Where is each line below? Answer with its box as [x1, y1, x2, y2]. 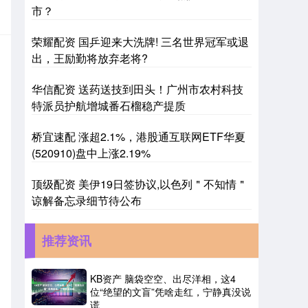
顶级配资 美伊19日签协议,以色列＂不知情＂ [32, 176, 247, 192]
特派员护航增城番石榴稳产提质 [32, 98, 186, 113]
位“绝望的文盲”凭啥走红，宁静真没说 [90, 285, 251, 298]
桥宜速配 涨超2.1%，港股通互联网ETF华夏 [32, 129, 245, 144]
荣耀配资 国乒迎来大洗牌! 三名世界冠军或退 [32, 34, 249, 49]
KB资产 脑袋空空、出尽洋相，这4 [90, 272, 236, 285]
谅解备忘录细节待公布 [32, 192, 142, 208]
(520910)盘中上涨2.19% [32, 145, 151, 161]
